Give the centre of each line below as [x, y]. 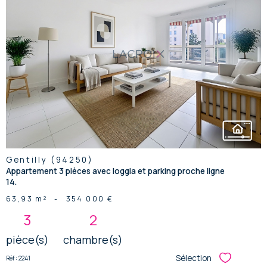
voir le [133, 42]
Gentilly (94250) [50, 160]
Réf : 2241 [18, 258]
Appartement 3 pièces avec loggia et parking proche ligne [115, 171]
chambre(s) [93, 240]
